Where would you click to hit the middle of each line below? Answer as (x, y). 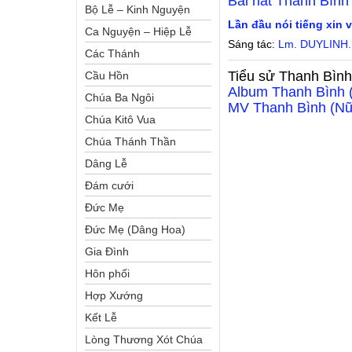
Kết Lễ (101, 317)
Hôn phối (107, 273)
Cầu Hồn (107, 75)
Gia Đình (107, 251)
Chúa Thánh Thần (130, 141)
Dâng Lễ (106, 163)
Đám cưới (109, 185)
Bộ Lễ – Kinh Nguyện (137, 9)
